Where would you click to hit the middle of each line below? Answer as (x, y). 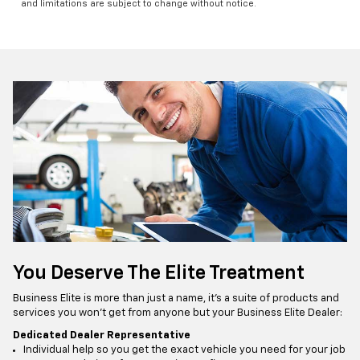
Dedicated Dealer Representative (102, 335)
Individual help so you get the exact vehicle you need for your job (184, 350)
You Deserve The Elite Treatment (159, 273)
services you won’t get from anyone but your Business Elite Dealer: (178, 313)
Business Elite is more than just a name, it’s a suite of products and (176, 298)
